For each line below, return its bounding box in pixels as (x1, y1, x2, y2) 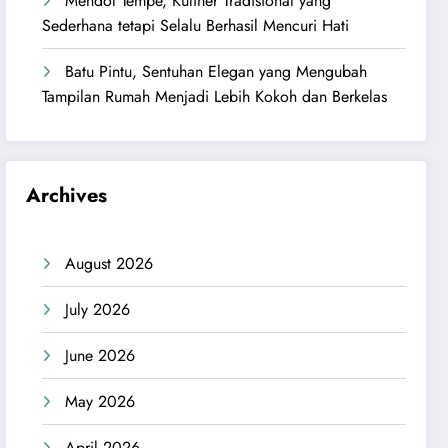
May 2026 (65, 389, 136, 413)
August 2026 (65, 251, 154, 275)
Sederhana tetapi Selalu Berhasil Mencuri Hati (42, 14, 350, 38)
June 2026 (65, 343, 136, 367)
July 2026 (65, 297, 131, 321)
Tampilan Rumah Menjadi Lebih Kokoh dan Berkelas (42, 85, 388, 109)
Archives (26, 180, 108, 210)
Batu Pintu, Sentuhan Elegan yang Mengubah (65, 60, 368, 84)
